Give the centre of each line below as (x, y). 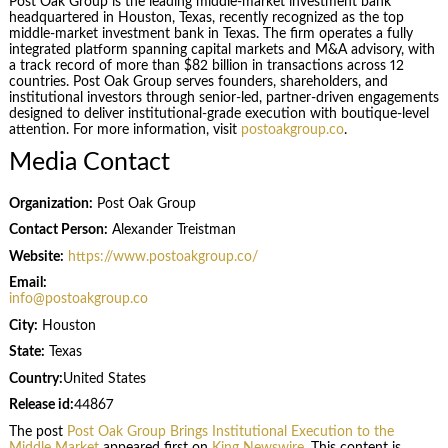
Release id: (41, 405)
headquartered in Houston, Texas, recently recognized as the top (206, 17)
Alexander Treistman (171, 230)
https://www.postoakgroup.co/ (162, 256)
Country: (35, 378)
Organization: (50, 203)
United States (104, 378)
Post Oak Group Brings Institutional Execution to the (230, 431)
